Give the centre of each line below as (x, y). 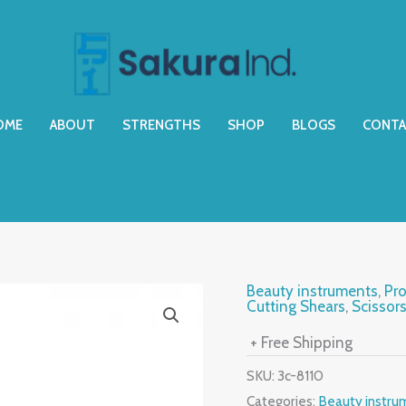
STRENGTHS (161, 125)
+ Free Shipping (301, 343)
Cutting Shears (296, 306)
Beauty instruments (312, 291)
